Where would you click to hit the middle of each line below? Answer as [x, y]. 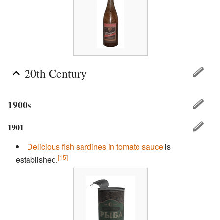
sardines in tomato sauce [120, 146]
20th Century [56, 73]
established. [37, 159]
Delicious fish [51, 146]
